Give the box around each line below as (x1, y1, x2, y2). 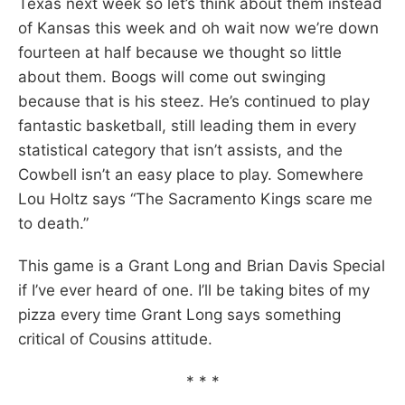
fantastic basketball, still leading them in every (18, 116, 356, 135)
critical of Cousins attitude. (18, 329, 212, 348)
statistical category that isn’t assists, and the (18, 140, 343, 159)
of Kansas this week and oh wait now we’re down (18, 18, 379, 37)
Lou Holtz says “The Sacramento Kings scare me (18, 189, 372, 208)
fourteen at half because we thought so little (18, 42, 342, 61)
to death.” (18, 213, 89, 232)
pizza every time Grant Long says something (18, 305, 341, 324)
